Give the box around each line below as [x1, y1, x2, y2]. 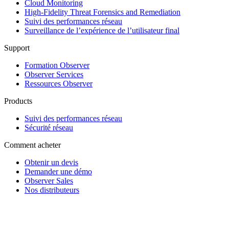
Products [4, 96, 32, 105]
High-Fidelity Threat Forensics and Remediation [25, 7, 180, 16]
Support [4, 43, 30, 52]
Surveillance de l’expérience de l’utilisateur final [25, 26, 179, 35]
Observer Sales [25, 176, 73, 185]
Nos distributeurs [25, 185, 79, 194]
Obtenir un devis [25, 157, 78, 167]
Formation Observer [25, 60, 89, 70]
